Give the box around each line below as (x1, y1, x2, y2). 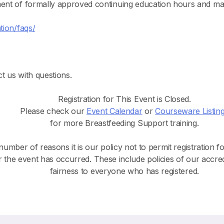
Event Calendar (86, 106, 142, 116)
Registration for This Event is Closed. (57, 94, 191, 104)
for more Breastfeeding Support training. (50, 118, 199, 128)
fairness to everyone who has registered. (49, 166, 199, 176)
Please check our (20, 106, 86, 116)
